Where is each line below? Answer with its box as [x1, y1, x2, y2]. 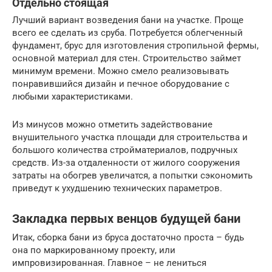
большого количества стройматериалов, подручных [12, 144, 237, 155]
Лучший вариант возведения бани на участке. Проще [12, 14, 243, 25]
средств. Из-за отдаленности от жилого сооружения [12, 157, 240, 168]
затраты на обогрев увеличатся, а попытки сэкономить [12, 169, 253, 181]
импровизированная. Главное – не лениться [12, 257, 206, 268]
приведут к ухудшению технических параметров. [12, 182, 222, 194]
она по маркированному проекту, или [12, 244, 175, 256]
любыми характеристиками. [12, 90, 133, 102]
